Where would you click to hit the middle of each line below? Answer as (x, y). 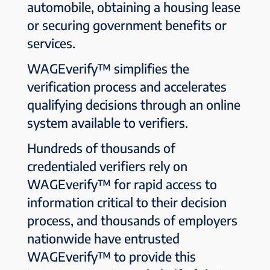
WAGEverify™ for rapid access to (122, 184)
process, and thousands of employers (132, 220)
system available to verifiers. (107, 122)
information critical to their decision (127, 202)
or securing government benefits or (127, 25)
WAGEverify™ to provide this (111, 256)
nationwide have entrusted (103, 238)
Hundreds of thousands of (101, 148)
